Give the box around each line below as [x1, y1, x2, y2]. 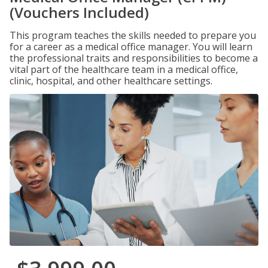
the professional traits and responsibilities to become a [10, 51, 258, 65]
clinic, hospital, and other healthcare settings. [10, 74, 212, 87]
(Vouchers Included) [10, 2, 149, 22]
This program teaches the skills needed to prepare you [10, 29, 256, 42]
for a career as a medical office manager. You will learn [10, 40, 252, 53]
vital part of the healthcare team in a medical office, [10, 63, 238, 76]
